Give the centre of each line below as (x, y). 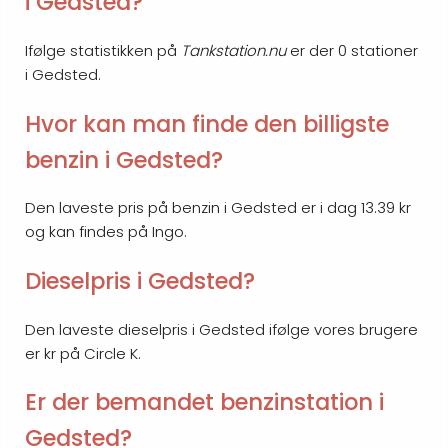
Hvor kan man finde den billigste (207, 123)
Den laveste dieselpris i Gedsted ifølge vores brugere (221, 329)
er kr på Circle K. (83, 353)
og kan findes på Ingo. (106, 232)
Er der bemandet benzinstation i (204, 402)
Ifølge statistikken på (103, 51)
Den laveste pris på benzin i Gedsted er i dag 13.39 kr (218, 208)
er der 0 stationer (352, 51)
